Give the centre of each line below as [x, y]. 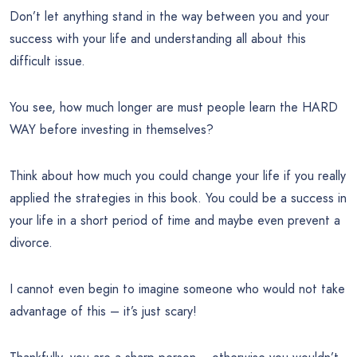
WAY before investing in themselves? [112, 129]
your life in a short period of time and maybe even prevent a [175, 220]
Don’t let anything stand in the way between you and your [169, 16]
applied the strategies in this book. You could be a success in [178, 198]
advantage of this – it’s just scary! [103, 311]
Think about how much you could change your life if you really [178, 175]
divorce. [31, 242]
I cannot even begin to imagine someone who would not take [177, 288]
